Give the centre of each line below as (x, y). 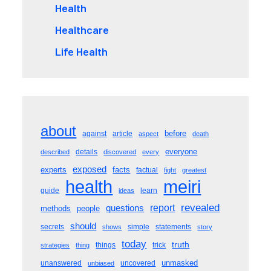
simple (139, 227)
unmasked (180, 263)
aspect (149, 134)
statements (174, 227)
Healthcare (82, 30)
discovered (120, 152)
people (89, 209)
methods (56, 209)
